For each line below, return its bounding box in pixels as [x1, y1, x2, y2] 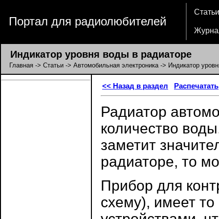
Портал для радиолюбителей [9, 15, 166, 28]
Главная [9, 62, 33, 69]
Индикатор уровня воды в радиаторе [1, 49, 192, 60]
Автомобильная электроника [73, 62, 158, 69]
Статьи [43, 62, 64, 69]
